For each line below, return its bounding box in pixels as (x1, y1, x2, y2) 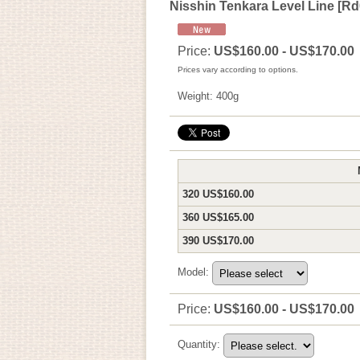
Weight (178, 90, 210, 102)
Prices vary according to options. (178, 65, 298, 74)
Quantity (178, 338, 217, 351)
